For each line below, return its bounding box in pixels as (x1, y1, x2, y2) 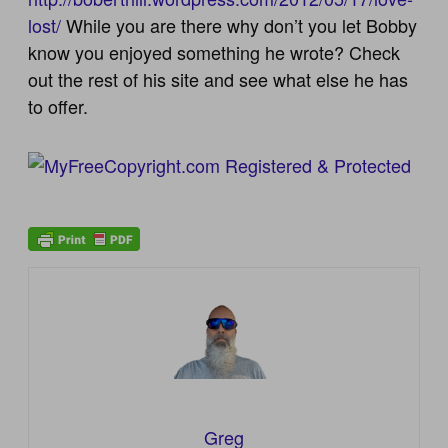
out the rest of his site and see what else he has (28, 65, 409, 92)
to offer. (28, 92, 89, 119)
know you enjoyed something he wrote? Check (28, 38, 401, 65)
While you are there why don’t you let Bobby (61, 11, 418, 38)
